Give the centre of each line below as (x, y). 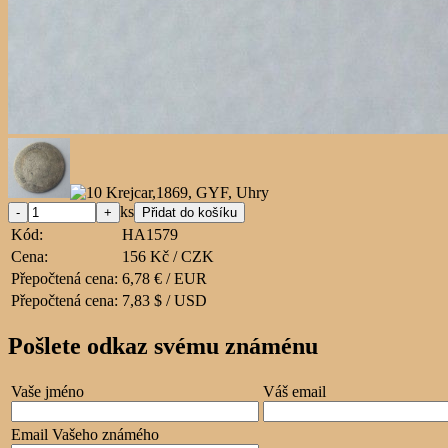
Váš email (294, 391)
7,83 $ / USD (164, 300)
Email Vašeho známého (85, 434)
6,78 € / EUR (164, 278)
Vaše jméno (47, 391)
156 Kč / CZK (168, 256)
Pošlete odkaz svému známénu (163, 345)
